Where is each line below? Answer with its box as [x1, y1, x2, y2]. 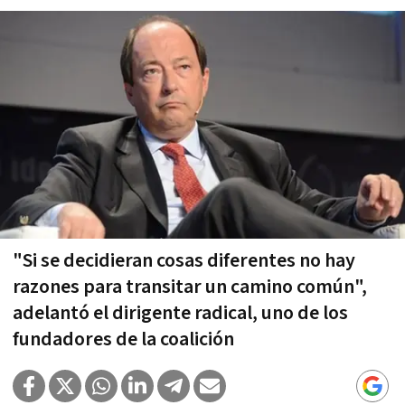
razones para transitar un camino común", [13, 273, 367, 300]
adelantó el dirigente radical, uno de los [13, 299, 348, 326]
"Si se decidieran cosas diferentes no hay [13, 247, 355, 274]
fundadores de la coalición [13, 325, 234, 353]
